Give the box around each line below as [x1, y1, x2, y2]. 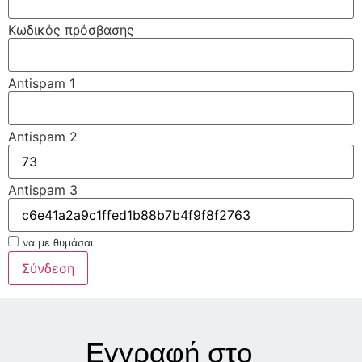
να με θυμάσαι [23, 237, 93, 250]
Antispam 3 [8, 182, 78, 199]
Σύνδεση [22, 260, 74, 277]
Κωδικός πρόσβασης [8, 22, 134, 39]
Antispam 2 [8, 128, 78, 145]
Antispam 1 [8, 75, 75, 92]
